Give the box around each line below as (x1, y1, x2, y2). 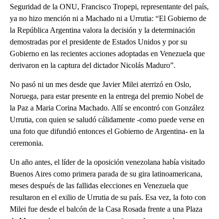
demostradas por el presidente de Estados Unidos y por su (10, 38, 187, 46)
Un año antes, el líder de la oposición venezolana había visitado (10, 158, 205, 167)
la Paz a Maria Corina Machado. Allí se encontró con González (10, 104, 204, 112)
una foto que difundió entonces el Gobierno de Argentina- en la (10, 127, 204, 136)
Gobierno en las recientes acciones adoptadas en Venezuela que (10, 49, 205, 58)
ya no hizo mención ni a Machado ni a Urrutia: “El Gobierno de (10, 14, 206, 23)
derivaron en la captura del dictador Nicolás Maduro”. (10, 61, 175, 70)
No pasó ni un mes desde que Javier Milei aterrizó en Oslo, (10, 80, 191, 89)
